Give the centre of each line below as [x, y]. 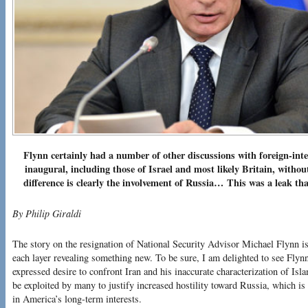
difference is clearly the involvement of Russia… [125, 183]
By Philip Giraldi [47, 213]
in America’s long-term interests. [77, 299]
